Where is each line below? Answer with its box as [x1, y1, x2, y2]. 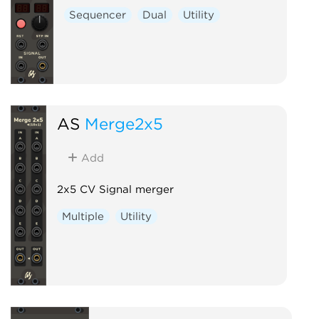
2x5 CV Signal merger [56, 182, 174, 196]
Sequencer [69, 8, 127, 21]
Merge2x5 [84, 113, 163, 133]
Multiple [62, 209, 105, 223]
